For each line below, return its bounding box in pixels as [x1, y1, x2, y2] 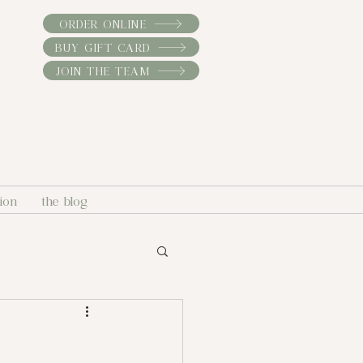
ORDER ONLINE [59, 17, 147, 30]
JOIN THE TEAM [55, 64, 151, 77]
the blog [41, 191, 88, 207]
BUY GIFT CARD [55, 41, 151, 53]
